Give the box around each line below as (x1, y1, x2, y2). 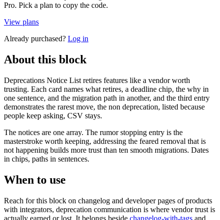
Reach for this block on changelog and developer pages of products (4, 196, 212, 205)
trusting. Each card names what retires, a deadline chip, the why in (4, 85, 209, 94)
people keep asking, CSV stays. (4, 111, 102, 120)
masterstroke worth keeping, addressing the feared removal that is (4, 137, 206, 146)
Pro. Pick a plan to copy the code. (4, 1, 108, 10)
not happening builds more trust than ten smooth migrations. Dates (4, 146, 209, 155)
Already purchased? (4, 34, 66, 43)
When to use (4, 173, 66, 187)
